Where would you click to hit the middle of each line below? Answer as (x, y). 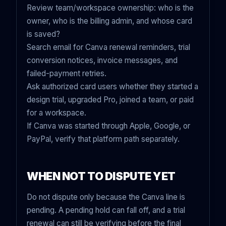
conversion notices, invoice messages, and (102, 61)
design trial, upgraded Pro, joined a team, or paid (110, 100)
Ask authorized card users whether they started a (112, 87)
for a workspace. (56, 113)
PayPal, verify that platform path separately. (103, 139)
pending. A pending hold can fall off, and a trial (106, 210)
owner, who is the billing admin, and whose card (109, 21)
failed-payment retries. (67, 74)
